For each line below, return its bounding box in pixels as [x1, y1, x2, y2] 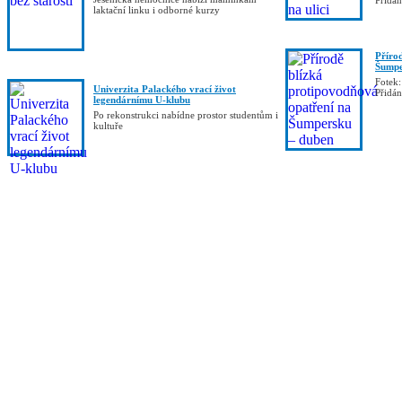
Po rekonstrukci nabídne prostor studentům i [93, 109, 278, 121]
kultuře [93, 120, 123, 132]
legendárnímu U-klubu [93, 94, 190, 106]
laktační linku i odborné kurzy [93, 4, 220, 16]
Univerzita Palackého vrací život [93, 83, 236, 95]
